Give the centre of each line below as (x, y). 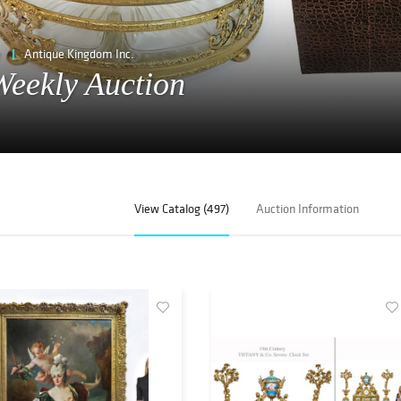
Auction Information (308, 209)
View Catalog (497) (182, 209)
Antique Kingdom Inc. (79, 53)
